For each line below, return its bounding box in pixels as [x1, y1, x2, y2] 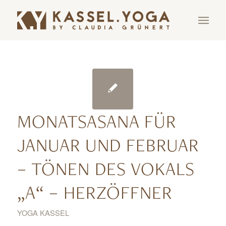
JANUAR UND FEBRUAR [17, 133, 199, 157]
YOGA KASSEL [17, 207, 69, 218]
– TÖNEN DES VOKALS [17, 156, 195, 181]
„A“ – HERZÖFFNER [17, 180, 172, 204]
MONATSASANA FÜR [17, 109, 176, 133]
